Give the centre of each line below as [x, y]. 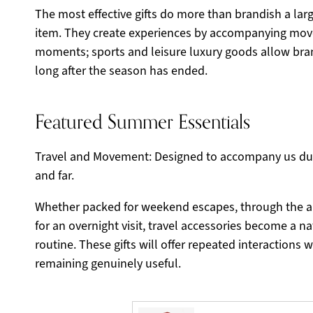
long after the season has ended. [121, 71]
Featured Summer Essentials [143, 122]
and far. [54, 175]
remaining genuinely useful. [108, 263]
